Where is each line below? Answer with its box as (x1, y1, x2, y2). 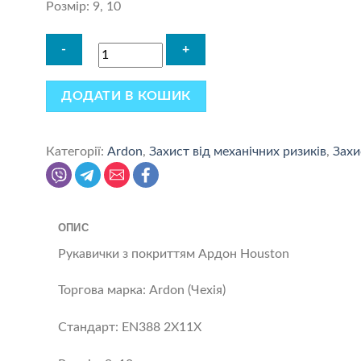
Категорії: (45, 144, 107, 158)
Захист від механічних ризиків (148, 144, 326, 158)
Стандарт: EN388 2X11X (57, 321, 201, 334)
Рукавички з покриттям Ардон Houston (57, 247, 289, 260)
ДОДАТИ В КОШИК (61, 90, 191, 103)
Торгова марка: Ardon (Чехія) (57, 284, 226, 297)
